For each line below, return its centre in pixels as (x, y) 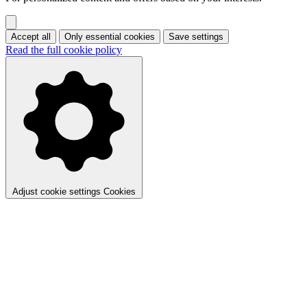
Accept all (31, 37)
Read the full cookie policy (64, 50)
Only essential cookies (110, 37)
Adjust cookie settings (57, 192)
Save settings (196, 37)
